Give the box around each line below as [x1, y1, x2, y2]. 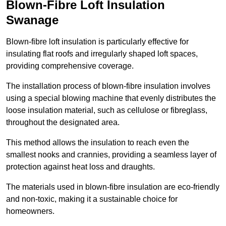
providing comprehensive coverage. [6, 62, 134, 71]
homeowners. [6, 207, 54, 216]
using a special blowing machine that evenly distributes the [6, 94, 216, 103]
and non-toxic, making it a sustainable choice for [6, 195, 178, 204]
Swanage [6, 13, 59, 27]
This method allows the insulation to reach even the [6, 138, 189, 147]
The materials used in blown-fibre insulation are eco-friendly [6, 183, 219, 192]
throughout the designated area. [6, 118, 120, 127]
